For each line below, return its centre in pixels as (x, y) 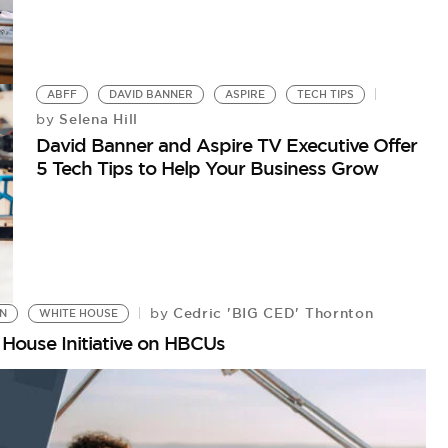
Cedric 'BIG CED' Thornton (271, 312)
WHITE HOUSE (78, 313)
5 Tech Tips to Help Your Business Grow (207, 167)
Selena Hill (96, 118)
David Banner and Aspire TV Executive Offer (227, 144)
